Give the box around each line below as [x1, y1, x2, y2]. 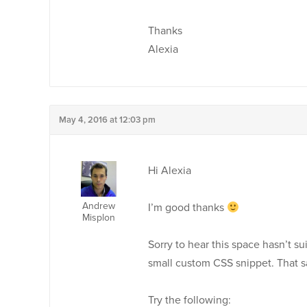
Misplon [82, 212, 115, 223]
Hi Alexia [148, 164, 191, 177]
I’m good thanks [148, 201, 227, 214]
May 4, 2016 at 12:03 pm [59, 114, 156, 125]
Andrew [82, 200, 115, 212]
